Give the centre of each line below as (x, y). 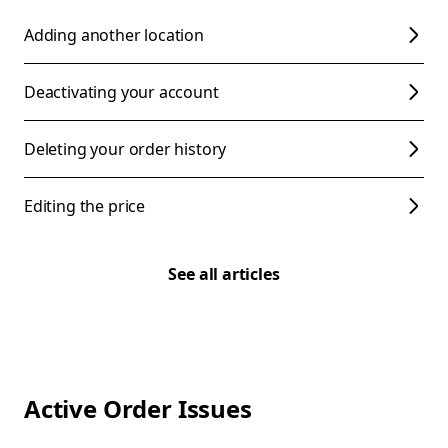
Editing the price (85, 206)
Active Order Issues (138, 408)
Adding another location (114, 35)
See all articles (224, 274)
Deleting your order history (125, 149)
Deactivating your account (121, 92)
